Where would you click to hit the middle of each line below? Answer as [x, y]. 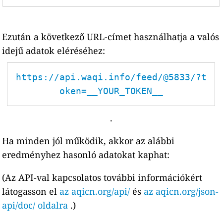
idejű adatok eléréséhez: [54, 51]
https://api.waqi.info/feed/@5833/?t [111, 77]
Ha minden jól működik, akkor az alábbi [88, 141]
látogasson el [31, 191]
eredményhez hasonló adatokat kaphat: [86, 155]
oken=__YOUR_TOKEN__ [111, 91]
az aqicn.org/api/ [95, 191]
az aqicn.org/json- [181, 191]
